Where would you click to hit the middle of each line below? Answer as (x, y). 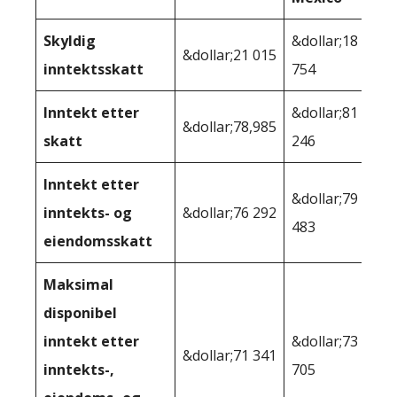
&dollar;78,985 (230, 127)
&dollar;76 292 (230, 213)
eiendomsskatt (98, 241)
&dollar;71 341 (230, 356)
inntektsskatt (93, 70)
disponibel (80, 313)
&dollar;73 (325, 342)
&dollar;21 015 (230, 55)
